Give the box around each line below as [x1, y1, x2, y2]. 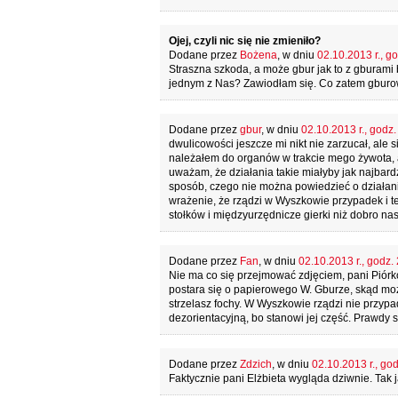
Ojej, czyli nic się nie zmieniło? [168, 35, 321, 47]
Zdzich [239, 358, 272, 370]
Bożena [239, 49, 277, 61]
